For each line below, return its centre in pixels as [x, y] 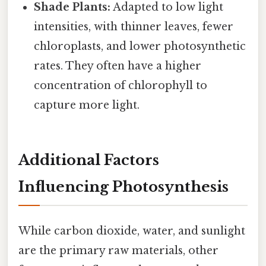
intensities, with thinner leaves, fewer [134, 27]
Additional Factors [89, 160]
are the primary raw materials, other [118, 251]
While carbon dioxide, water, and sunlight [132, 231]
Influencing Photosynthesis [123, 187]
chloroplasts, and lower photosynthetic [140, 47]
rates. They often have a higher [118, 66]
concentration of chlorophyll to [121, 86]
